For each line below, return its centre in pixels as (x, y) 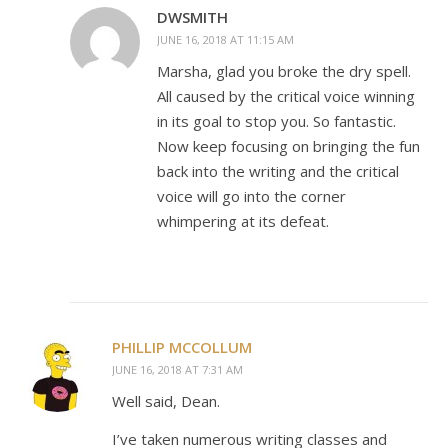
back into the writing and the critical (278, 171)
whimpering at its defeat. (243, 221)
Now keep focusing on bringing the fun (288, 146)
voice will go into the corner (251, 196)
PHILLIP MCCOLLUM (182, 347)
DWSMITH (192, 17)
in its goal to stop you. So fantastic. (276, 121)
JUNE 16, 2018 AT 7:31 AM (177, 369)
